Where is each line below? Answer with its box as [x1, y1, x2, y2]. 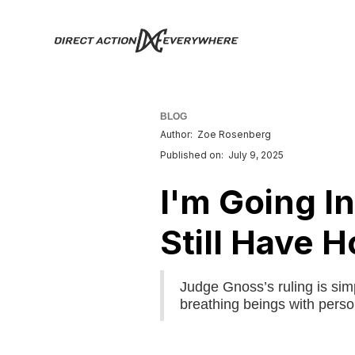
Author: [160, 128, 193, 140]
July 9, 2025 [228, 149, 284, 161]
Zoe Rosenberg [197, 128, 271, 140]
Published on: [160, 149, 223, 161]
